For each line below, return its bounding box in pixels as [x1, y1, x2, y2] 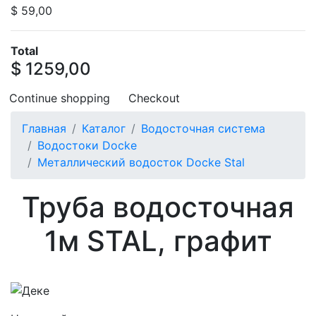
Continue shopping [9, 91, 110, 105]
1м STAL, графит [44, 224, 272, 258]
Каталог [82, 121, 126, 135]
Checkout [128, 91, 180, 105]
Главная [22, 121, 66, 135]
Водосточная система [141, 121, 265, 135]
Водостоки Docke [37, 138, 137, 152]
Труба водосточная [22, 190, 294, 224]
